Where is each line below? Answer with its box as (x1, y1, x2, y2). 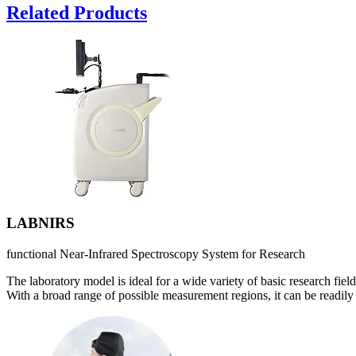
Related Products (6, 2, 147, 23)
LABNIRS (6, 215, 75, 232)
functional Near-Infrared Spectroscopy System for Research (6, 247, 305, 261)
